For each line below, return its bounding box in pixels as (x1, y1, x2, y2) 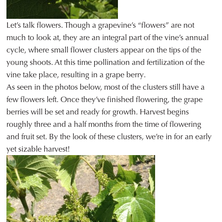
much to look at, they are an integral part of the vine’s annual (6, 32, 209, 43)
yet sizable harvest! (6, 144, 70, 155)
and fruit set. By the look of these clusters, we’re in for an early (6, 131, 212, 142)
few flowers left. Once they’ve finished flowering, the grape (6, 94, 203, 105)
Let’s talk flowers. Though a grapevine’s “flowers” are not (6, 20, 195, 31)
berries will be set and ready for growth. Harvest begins (6, 107, 189, 117)
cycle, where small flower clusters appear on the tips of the (6, 45, 202, 55)
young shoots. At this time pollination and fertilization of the (6, 57, 205, 68)
